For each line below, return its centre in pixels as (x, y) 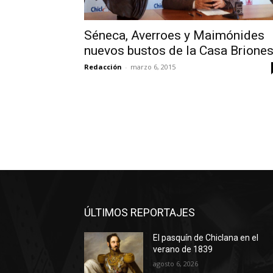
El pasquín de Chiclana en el (206, 238)
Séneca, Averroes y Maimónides (174, 35)
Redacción (103, 67)
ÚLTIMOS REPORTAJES (140, 213)
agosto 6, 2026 (176, 264)
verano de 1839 (183, 250)
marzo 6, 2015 (153, 67)
